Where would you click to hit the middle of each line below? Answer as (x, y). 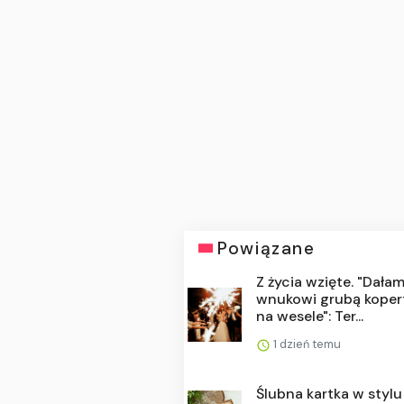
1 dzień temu (306, 344)
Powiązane (266, 248)
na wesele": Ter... (310, 316)
